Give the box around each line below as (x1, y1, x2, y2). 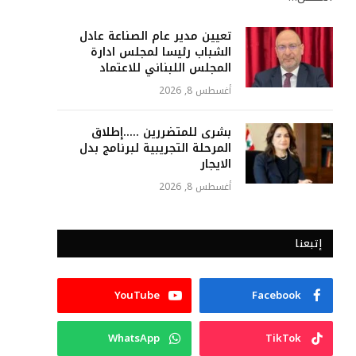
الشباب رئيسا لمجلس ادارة (91, 41, 231, 64)
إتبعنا (295, 234, 322, 254)
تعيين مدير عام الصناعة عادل (79, 25, 231, 48)
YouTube (114, 285, 160, 306)
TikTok (265, 328, 301, 349)
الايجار (200, 153, 231, 176)
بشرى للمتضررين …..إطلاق (91, 122, 231, 144)
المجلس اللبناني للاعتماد (99, 57, 231, 79)
